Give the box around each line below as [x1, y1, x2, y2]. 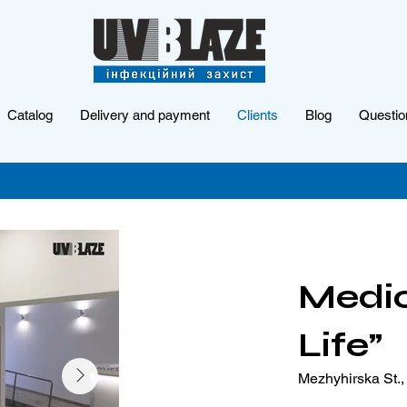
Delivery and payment [80, 107, 211, 123]
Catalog [7, 107, 54, 123]
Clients [237, 107, 279, 123]
